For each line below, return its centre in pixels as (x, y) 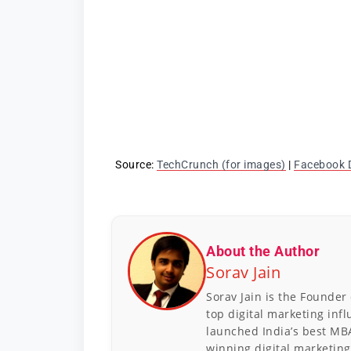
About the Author (263, 251)
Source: (136, 165)
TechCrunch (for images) (221, 165)
